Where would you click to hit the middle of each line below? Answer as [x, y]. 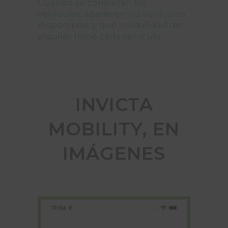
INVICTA [114, 105]
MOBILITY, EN [114, 129]
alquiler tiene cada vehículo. [100, 36]
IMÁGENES [114, 153]
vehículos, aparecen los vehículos [112, 14]
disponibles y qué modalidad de [109, 25]
